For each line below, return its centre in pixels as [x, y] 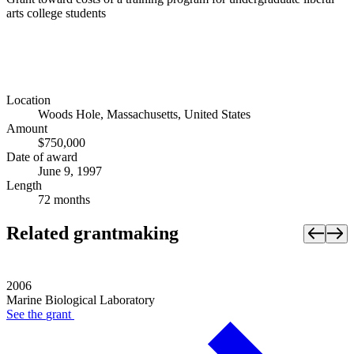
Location [28, 100]
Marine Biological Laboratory [81, 300]
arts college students [56, 13]
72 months [64, 200]
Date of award [42, 157]
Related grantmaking [92, 233]
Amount [27, 129]
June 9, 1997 [70, 171]
